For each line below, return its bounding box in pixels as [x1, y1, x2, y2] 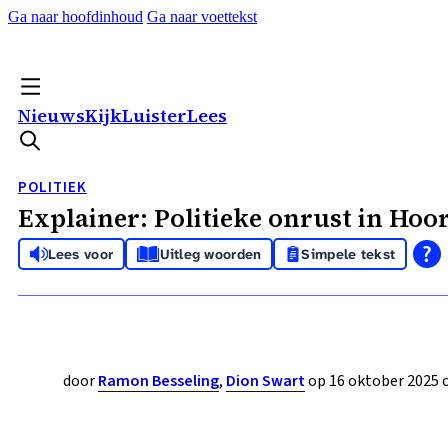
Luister [122, 103, 187, 128]
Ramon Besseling [98, 370, 219, 392]
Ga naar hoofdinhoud [8, 8, 143, 25]
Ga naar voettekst [147, 8, 257, 25]
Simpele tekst [301, 245, 396, 263]
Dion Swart [226, 370, 305, 392]
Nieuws [18, 103, 85, 128]
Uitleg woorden [159, 245, 262, 263]
